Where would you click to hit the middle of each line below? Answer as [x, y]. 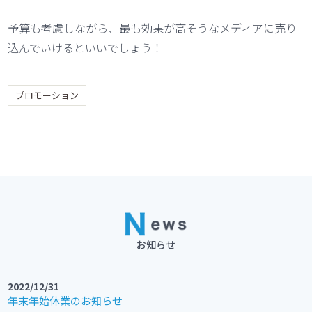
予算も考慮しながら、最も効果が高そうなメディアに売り [153, 28]
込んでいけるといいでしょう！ [86, 47]
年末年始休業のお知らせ [65, 300]
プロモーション [47, 95]
